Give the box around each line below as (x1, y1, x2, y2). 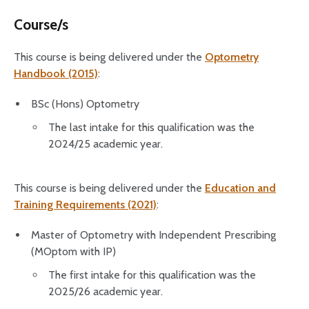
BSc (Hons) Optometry (31, 97, 139, 110)
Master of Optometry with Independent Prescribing (31, 228, 276, 241)
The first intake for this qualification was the (48, 268, 256, 281)
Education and (205, 181, 276, 195)
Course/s (14, 16, 68, 33)
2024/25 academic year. (48, 137, 163, 150)
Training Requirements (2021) (14, 198, 157, 211)
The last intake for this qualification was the (48, 121, 255, 134)
